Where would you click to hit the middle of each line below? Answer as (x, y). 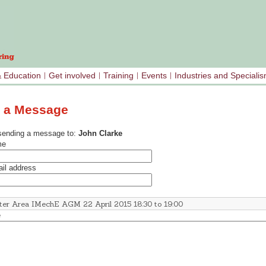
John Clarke (100, 134)
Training (118, 75)
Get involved (72, 75)
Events (154, 75)
